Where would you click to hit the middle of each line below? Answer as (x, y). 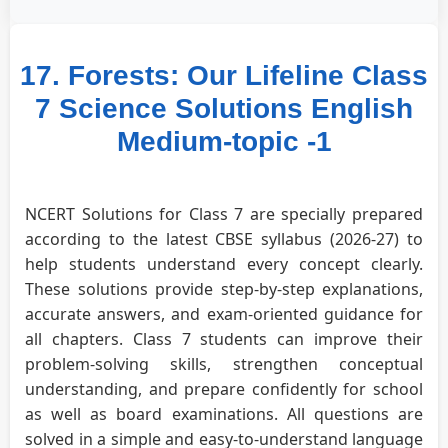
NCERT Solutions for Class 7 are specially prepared (224, 213)
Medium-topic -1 (224, 141)
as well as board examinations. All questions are (224, 413)
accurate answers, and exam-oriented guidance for (224, 313)
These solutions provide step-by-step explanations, (224, 288)
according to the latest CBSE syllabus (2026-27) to (224, 238)
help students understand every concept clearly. (224, 263)
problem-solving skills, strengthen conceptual (224, 363)
